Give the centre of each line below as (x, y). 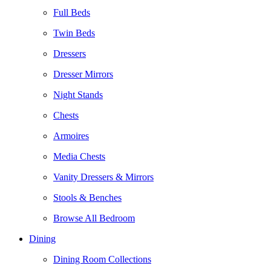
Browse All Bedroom (94, 218)
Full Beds (72, 12)
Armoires (71, 136)
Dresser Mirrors (83, 74)
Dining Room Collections (102, 259)
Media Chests (79, 156)
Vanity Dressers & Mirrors (103, 177)
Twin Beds (74, 33)
